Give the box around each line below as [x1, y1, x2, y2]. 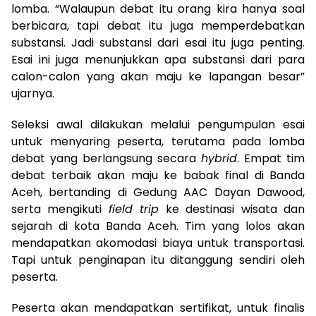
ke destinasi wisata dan [159, 200, 305, 217]
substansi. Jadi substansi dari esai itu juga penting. [11, 34, 305, 51]
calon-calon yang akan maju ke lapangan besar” [11, 68, 305, 85]
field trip [108, 200, 159, 217]
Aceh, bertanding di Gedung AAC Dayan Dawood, [11, 183, 305, 200]
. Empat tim [237, 150, 305, 166]
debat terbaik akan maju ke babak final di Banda [11, 166, 305, 183]
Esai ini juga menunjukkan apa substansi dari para [11, 51, 305, 68]
